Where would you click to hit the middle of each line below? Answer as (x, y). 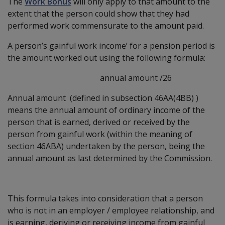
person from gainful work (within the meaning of (100, 134)
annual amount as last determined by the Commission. (110, 158)
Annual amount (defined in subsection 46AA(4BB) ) (103, 98)
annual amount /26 (90, 78)
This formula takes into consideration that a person (105, 198)
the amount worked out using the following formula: (106, 58)
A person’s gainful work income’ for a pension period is (111, 45)
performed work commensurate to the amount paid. (106, 25)
